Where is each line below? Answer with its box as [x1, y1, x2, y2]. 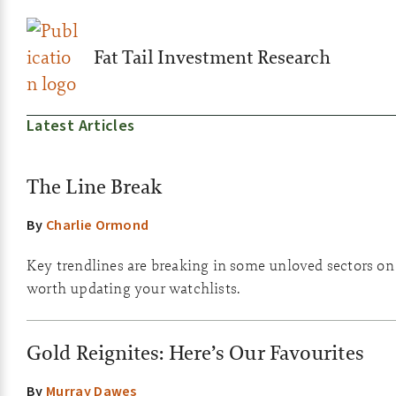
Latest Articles [27, 114, 135, 137]
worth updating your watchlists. [27, 278, 240, 298]
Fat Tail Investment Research [94, 44, 331, 70]
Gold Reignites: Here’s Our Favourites [27, 339, 364, 366]
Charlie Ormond [45, 215, 149, 235]
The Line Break [27, 172, 164, 200]
